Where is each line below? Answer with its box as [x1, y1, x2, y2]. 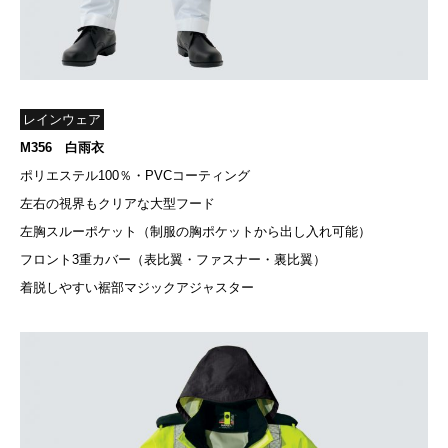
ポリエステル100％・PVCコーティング [20, 167, 250, 183]
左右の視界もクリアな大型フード [20, 195, 215, 211]
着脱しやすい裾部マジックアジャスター [20, 279, 254, 295]
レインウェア [23, 111, 101, 127]
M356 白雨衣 [20, 139, 104, 155]
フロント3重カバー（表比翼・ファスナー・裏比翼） [20, 251, 326, 267]
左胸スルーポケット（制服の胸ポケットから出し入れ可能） [20, 223, 371, 239]
